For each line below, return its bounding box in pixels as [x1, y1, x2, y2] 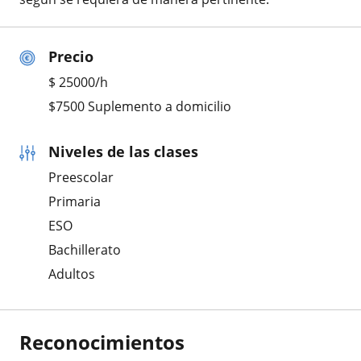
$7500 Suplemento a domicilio [48, 97, 231, 115]
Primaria [48, 192, 101, 210]
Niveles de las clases [48, 141, 198, 161]
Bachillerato [48, 240, 121, 259]
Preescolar [48, 168, 114, 186]
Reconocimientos [19, 328, 185, 355]
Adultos [48, 264, 95, 283]
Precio [48, 46, 93, 66]
